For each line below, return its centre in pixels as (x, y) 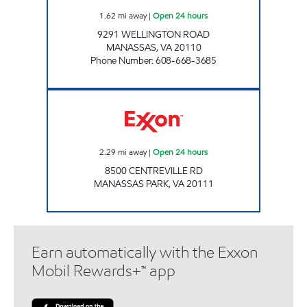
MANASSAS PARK (131, 184)
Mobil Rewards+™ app (103, 271)
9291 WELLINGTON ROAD (153, 34)
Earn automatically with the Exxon (145, 252)
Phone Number (121, 60)
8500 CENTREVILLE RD (153, 171)
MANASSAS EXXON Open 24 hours (212, 95)
